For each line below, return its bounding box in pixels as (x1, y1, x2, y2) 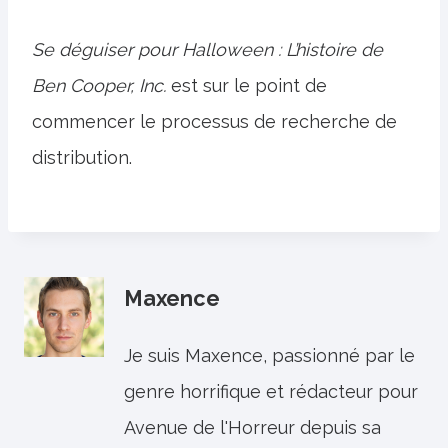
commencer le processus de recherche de (32, 111, 397, 132)
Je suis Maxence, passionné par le (124, 345, 415, 366)
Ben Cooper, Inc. (32, 75, 171, 96)
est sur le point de (171, 75, 327, 96)
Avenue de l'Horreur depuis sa (124, 417, 381, 438)
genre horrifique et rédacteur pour (124, 381, 418, 402)
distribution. (32, 147, 132, 168)
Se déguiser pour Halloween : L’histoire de (32, 39, 383, 60)
